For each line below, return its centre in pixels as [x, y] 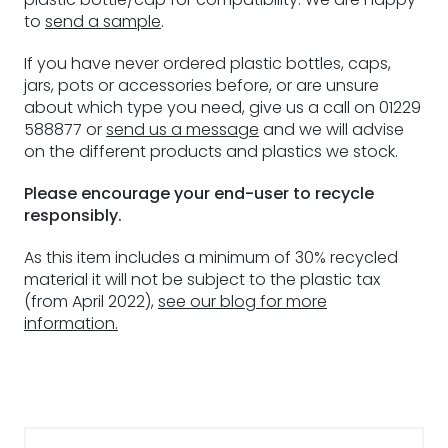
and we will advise [331, 129]
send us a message [182, 129]
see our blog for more [242, 301]
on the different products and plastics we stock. [211, 151]
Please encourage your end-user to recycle [199, 193]
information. [71, 323]
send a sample [103, 21]
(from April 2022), [91, 301]
